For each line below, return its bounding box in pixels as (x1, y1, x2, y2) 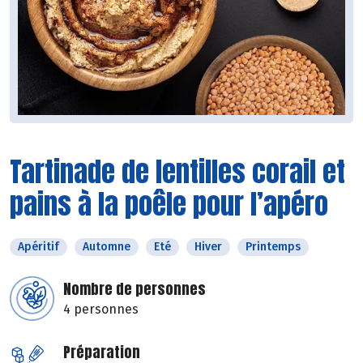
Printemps (246, 240, 301, 254)
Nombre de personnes (63, 278, 206, 301)
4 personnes (63, 301, 139, 318)
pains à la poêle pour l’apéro (10, 183, 328, 225)
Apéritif (18, 240, 59, 254)
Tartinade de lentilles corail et (10, 151, 345, 193)
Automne (83, 240, 130, 254)
